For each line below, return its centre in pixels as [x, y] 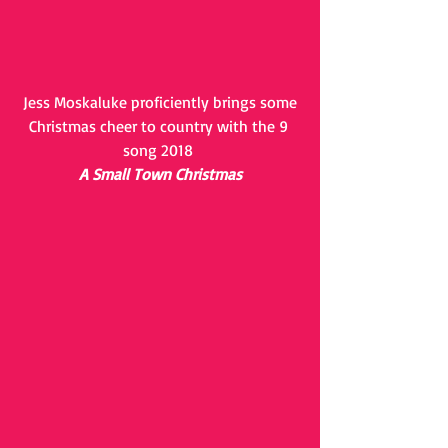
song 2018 [160, 150]
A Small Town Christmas [160, 174]
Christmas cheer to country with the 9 [160, 126]
